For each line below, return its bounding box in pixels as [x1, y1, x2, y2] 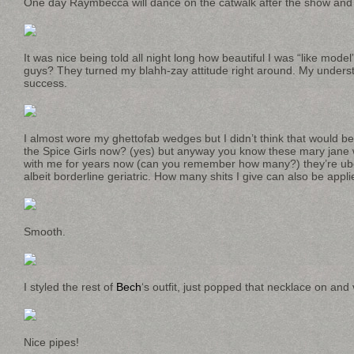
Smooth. [24, 225, 66, 239]
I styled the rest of [24, 281, 116, 294]
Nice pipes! [24, 336, 79, 349]
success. [24, 77, 67, 90]
